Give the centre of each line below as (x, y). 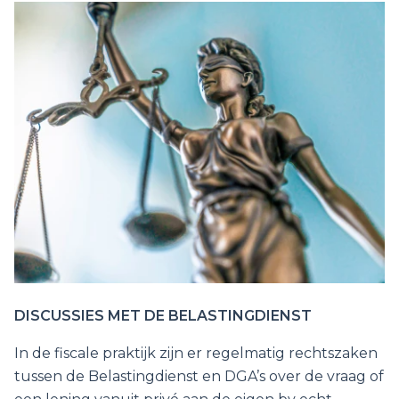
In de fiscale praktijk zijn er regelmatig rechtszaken (196, 354)
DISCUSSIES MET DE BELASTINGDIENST (163, 316)
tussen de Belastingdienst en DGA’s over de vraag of (199, 377)
